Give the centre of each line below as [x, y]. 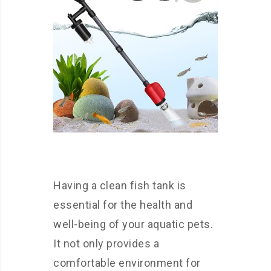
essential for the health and [123, 205]
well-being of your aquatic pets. [133, 224]
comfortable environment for [127, 263]
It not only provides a [106, 243]
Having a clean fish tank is [120, 185]
